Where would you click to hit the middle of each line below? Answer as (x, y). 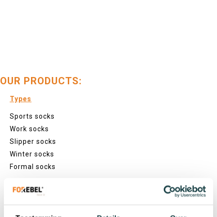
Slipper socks (33, 142)
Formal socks (33, 167)
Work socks (29, 129)
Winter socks (32, 154)
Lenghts (24, 197)
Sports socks (32, 116)
